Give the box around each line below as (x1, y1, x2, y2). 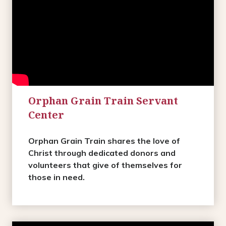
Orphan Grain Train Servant (28, 94, 178, 107)
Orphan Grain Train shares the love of (28, 136, 180, 146)
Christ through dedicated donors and (28, 148, 176, 158)
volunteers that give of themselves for (28, 160, 182, 170)
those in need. (28, 172, 85, 182)
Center (28, 108, 64, 122)
